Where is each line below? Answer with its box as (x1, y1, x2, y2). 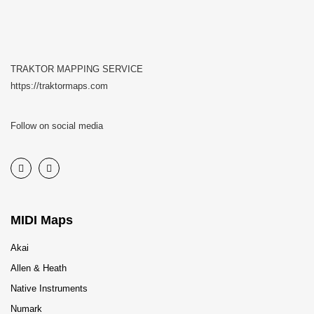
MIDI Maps (11, 213, 73, 227)
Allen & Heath (11, 263, 67, 273)
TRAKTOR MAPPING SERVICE (11, 64, 143, 74)
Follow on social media (11, 121, 103, 131)
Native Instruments (11, 283, 88, 294)
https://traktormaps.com (11, 81, 108, 91)
